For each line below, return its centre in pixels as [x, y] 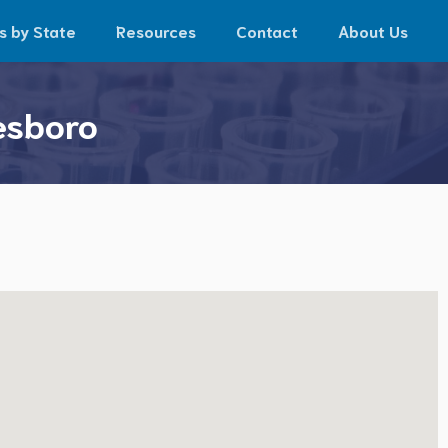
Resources [156, 30]
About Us [373, 30]
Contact [267, 30]
